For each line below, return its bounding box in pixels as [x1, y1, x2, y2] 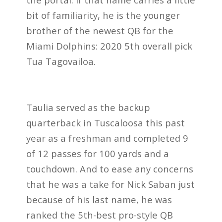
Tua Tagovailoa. [26, 55, 98, 67]
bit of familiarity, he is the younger [26, 8, 180, 21]
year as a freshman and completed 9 [26, 132, 188, 145]
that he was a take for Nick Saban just [26, 178, 195, 191]
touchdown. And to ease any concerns [26, 163, 193, 175]
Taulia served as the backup [26, 101, 150, 114]
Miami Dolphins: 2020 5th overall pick [26, 39, 192, 52]
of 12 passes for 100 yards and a [26, 147, 169, 160]
